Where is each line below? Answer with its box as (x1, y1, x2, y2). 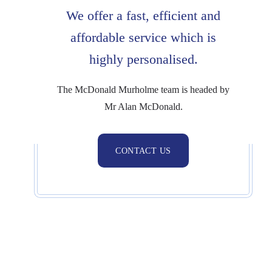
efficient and (149, 7, 220, 23)
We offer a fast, (66, 7, 149, 23)
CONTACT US (115, 146, 171, 155)
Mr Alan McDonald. (104, 101, 183, 112)
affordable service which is (70, 29, 216, 45)
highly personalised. (89, 51, 198, 67)
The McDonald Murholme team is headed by (57, 84, 229, 95)
